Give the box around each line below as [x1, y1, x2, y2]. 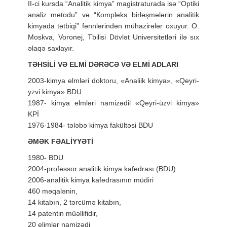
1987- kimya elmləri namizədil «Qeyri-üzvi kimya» [28, 98, 199, 107]
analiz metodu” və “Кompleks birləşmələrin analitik [28, 10, 199, 19]
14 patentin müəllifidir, [28, 209, 98, 217]
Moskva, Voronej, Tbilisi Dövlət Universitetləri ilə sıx [28, 32, 199, 41]
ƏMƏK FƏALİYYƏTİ [28, 137, 93, 145]
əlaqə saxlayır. [28, 44, 74, 52]
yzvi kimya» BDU [28, 87, 82, 96]
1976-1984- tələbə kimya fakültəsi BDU [28, 121, 153, 129]
